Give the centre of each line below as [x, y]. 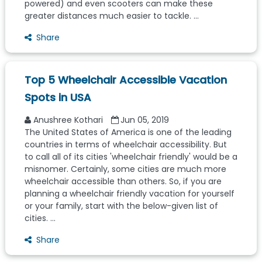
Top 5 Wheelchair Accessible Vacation [126, 80]
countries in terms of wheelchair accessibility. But [126, 145]
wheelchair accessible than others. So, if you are [123, 182]
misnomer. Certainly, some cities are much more [125, 169]
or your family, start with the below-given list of [121, 206]
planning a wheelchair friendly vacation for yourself [130, 194]
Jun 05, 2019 [145, 120]
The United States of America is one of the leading [128, 132]
